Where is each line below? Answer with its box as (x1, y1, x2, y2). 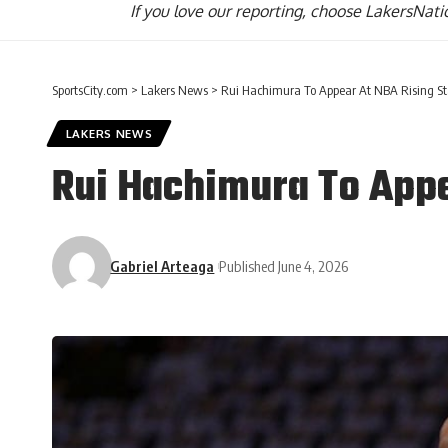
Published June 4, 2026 (219, 256, 349, 275)
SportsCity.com (52, 82, 128, 99)
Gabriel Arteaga (110, 256, 215, 275)
